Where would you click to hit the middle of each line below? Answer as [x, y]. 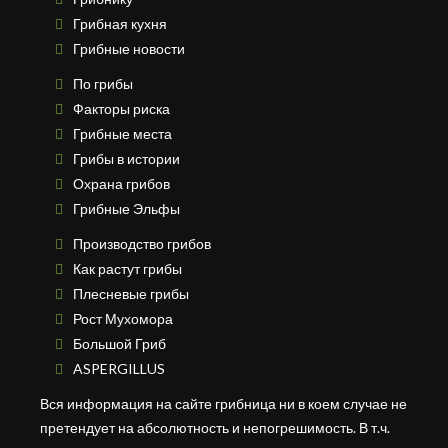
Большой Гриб [119, 343]
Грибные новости [129, 48]
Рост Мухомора [123, 318]
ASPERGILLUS [119, 368]
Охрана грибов [121, 183]
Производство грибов [142, 243]
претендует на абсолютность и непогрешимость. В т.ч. [215, 427]
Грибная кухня [120, 23]
